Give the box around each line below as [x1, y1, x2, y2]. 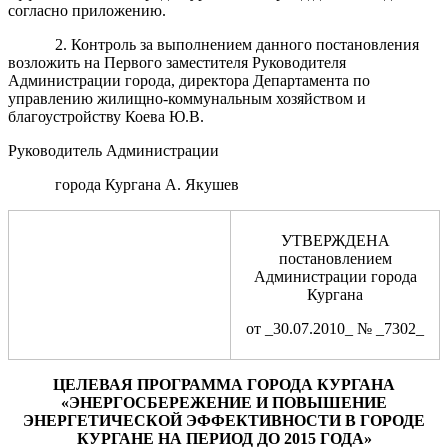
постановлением [278, 249, 392, 267]
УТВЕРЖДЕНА [280, 231, 390, 249]
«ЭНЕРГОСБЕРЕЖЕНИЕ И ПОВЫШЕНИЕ [61, 393, 387, 411]
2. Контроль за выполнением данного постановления [54, 35, 419, 53]
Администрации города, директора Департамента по [8, 71, 370, 89]
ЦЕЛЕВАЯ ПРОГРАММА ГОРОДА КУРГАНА [53, 375, 395, 393]
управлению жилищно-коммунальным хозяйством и [8, 89, 366, 107]
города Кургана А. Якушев [54, 175, 239, 193]
